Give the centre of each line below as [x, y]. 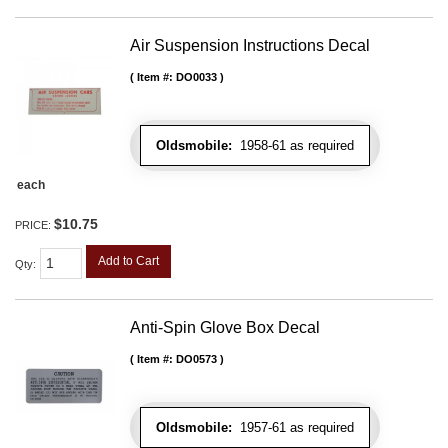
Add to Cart [128, 261]
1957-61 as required [293, 428]
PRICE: [34, 225]
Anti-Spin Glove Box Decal [225, 328]
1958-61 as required [293, 146]
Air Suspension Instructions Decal [250, 46]
